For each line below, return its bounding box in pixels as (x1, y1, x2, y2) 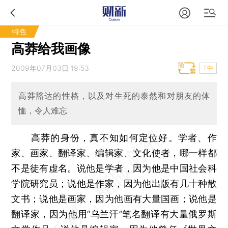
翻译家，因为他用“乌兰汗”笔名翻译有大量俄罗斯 (11, 208, 217, 219)
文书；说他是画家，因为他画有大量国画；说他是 (11, 193, 217, 204)
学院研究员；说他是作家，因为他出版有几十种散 (11, 178, 217, 189)
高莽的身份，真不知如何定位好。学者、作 (31, 132, 217, 143)
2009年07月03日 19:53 (11, 64, 90, 72)
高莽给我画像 (11, 41, 91, 56)
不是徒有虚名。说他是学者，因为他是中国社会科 (11, 162, 217, 174)
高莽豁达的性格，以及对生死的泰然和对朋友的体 (18, 91, 210, 101)
